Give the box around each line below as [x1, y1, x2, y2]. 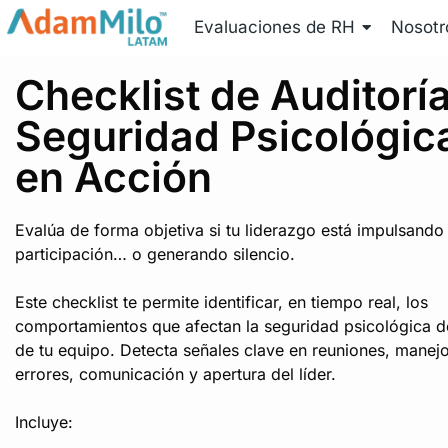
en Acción [15, 152, 212, 203]
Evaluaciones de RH [194, 17, 356, 38]
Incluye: [15, 412, 73, 433]
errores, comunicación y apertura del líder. [15, 364, 336, 385]
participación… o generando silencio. [15, 244, 295, 265]
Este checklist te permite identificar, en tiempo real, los [15, 292, 428, 313]
